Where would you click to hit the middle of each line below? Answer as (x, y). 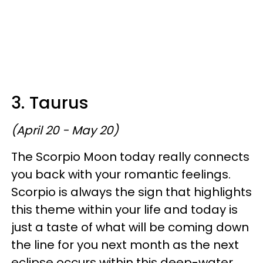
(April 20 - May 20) (65, 130)
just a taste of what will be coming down (130, 227)
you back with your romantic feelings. (121, 174)
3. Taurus (50, 102)
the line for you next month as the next (125, 245)
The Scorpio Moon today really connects (130, 156)
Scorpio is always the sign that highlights (131, 192)
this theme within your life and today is (124, 209)
